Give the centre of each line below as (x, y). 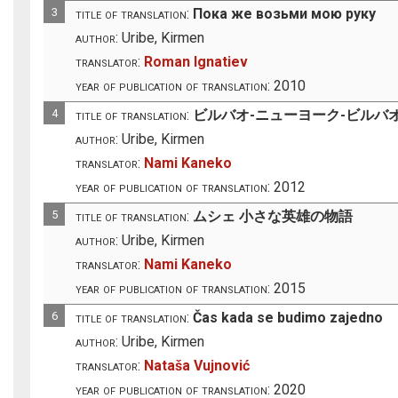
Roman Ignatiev (196, 61)
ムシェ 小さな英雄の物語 (273, 216)
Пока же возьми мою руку (285, 13)
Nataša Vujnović (197, 365)
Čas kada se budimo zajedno (288, 317)
